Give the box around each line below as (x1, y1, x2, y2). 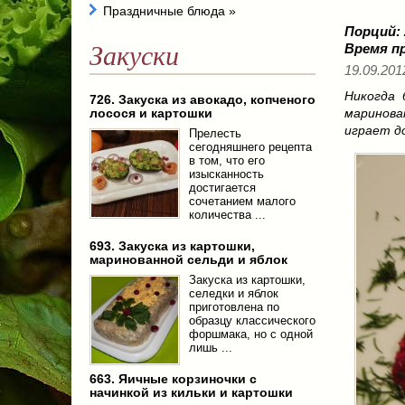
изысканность (189, 167, 264, 181)
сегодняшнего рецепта (189, 140, 312, 154)
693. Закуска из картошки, (89, 239, 255, 253)
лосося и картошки (89, 106, 212, 120)
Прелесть (189, 127, 241, 140)
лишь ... (189, 341, 232, 354)
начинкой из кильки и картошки (89, 385, 293, 400)
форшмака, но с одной (189, 327, 313, 341)
